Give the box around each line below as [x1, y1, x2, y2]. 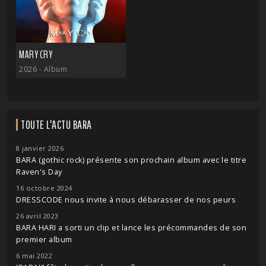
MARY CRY [19, 47, 52, 62]
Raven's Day [16, 167, 62, 177]
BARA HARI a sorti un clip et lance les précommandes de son [16, 223, 246, 233]
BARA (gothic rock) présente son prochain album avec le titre [16, 155, 246, 165]
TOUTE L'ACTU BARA [21, 118, 92, 131]
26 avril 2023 [16, 211, 59, 220]
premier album [16, 235, 72, 245]
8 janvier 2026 [16, 144, 64, 153]
